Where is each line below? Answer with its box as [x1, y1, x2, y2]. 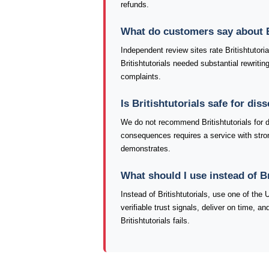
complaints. [121, 72, 161, 81]
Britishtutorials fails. [121, 216, 190, 225]
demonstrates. [121, 144, 171, 153]
